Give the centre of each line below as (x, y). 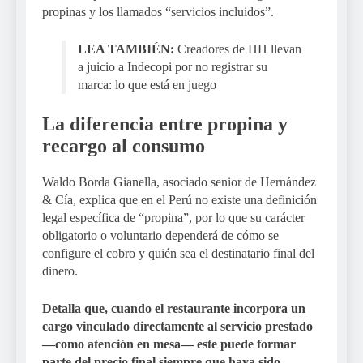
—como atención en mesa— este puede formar (169, 344)
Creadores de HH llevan (239, 49)
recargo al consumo (124, 145)
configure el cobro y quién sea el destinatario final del (178, 253)
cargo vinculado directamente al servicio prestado (177, 326)
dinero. (60, 271)
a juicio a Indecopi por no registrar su (173, 66)
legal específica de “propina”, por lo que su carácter (173, 217)
